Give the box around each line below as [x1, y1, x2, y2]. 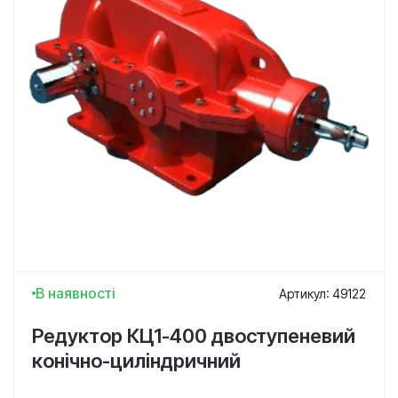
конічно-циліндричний [32, 349, 241, 372]
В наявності [36, 284, 115, 302]
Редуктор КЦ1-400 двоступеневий [32, 324, 355, 347]
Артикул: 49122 [279, 285, 366, 301]
